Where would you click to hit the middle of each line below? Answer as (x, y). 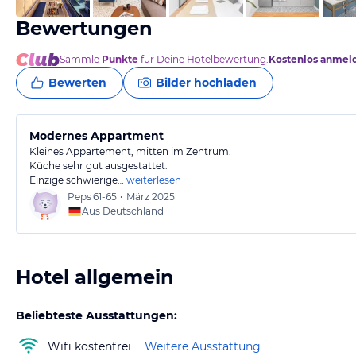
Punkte (120, 59)
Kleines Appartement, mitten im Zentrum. (130, 151)
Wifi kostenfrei (89, 346)
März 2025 (151, 197)
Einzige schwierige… (77, 180)
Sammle (81, 59)
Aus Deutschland (123, 211)
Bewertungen (84, 28)
